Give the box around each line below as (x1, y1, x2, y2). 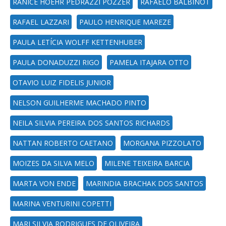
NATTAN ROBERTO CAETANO (13, 138, 113, 148)
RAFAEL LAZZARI (13, 17, 69, 27)
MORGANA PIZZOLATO (123, 138, 201, 148)
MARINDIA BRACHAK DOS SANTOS (86, 179, 203, 188)
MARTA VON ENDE (13, 179, 76, 188)
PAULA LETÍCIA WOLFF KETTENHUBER (13, 37, 142, 47)
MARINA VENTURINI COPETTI (13, 199, 111, 208)
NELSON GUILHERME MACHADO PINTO (13, 98, 146, 107)
